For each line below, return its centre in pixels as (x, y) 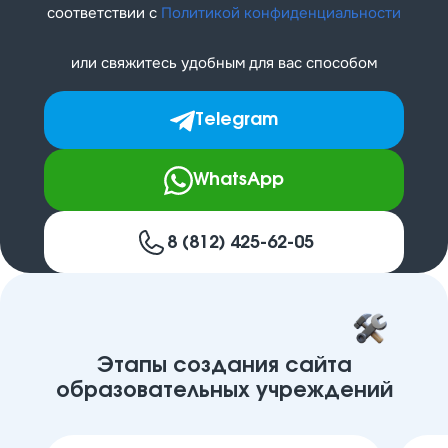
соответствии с (104, 13)
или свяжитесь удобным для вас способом (224, 63)
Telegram (236, 120)
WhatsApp (238, 180)
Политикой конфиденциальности (281, 13)
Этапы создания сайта (224, 365)
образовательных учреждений (224, 390)
